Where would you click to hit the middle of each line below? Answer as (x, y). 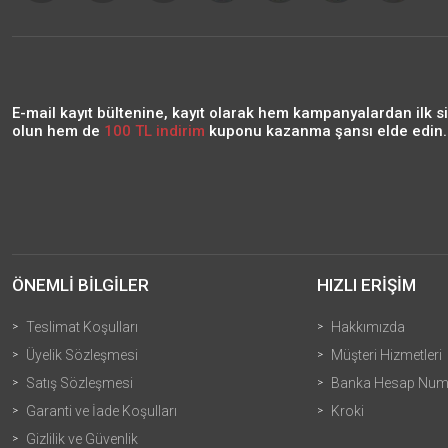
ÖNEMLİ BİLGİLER (80, 285)
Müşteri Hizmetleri (386, 355)
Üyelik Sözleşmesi (82, 355)
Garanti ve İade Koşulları (101, 411)
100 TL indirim (154, 131)
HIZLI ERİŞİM (366, 285)
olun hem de (58, 131)
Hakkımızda (368, 327)
